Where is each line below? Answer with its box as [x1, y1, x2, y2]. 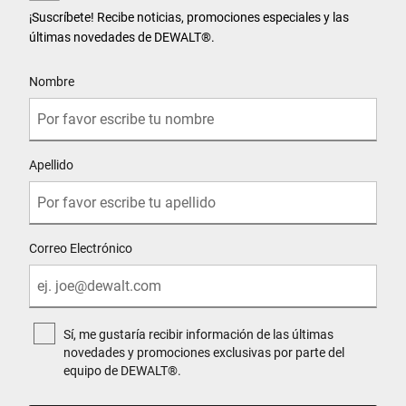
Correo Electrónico [29, 241, 132, 256]
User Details [28, 59, 94, 74]
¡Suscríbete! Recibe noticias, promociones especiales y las [29, 10, 349, 25]
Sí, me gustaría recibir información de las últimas [63, 327, 333, 343]
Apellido [29, 158, 73, 173]
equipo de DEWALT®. [63, 363, 181, 379]
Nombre [29, 74, 74, 90]
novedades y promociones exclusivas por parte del [63, 345, 344, 361]
